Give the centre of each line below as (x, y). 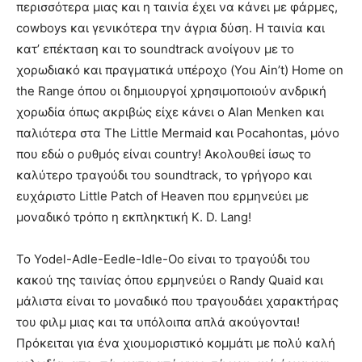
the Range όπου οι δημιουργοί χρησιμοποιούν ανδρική (171, 91)
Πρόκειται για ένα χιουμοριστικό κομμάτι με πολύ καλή (176, 343)
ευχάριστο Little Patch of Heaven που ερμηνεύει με (162, 196)
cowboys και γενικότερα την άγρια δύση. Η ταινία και (170, 28)
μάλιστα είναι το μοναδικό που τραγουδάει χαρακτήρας (177, 301)
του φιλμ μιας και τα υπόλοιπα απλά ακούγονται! (158, 322)
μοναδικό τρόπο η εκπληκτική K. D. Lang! (134, 217)
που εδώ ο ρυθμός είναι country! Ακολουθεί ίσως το (164, 154)
